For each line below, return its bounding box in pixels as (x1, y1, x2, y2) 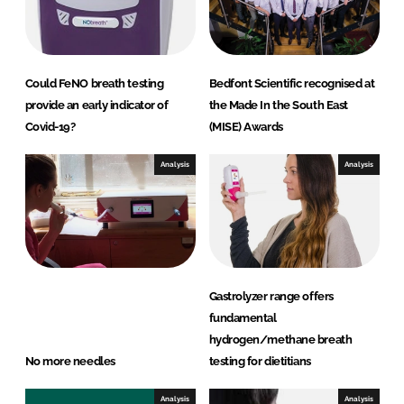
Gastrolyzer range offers (208, 289, 334, 304)
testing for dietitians (208, 354, 311, 369)
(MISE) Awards (208, 120, 283, 134)
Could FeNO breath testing (24, 77, 164, 91)
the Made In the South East (208, 98, 348, 113)
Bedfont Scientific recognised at (208, 77, 375, 91)
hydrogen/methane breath (208, 333, 353, 347)
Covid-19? (24, 120, 76, 134)
